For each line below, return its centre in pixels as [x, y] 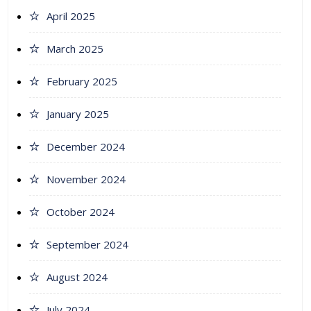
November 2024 [86, 179]
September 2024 [87, 245]
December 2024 [86, 147]
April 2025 [71, 16]
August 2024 [77, 277]
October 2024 [81, 212]
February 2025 [82, 82]
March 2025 [75, 49]
